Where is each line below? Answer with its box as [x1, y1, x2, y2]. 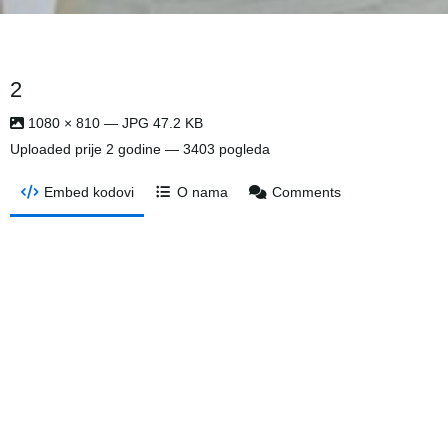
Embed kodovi [43, 184, 134, 200]
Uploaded [10, 141, 75, 157]
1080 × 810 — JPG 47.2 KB [24, 115, 203, 131]
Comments [271, 184, 341, 200]
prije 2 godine [75, 141, 161, 157]
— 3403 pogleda [161, 141, 270, 157]
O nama [177, 184, 229, 200]
